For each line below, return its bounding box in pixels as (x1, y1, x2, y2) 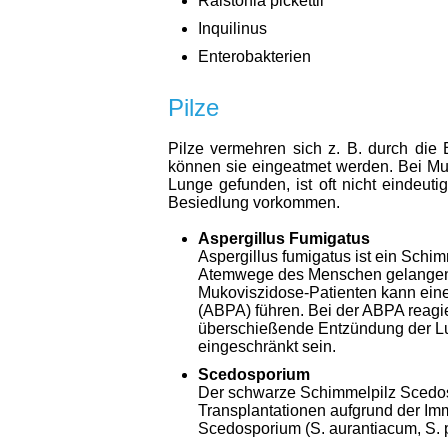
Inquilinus (198, 20, 267, 37)
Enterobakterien (198, 48, 311, 65)
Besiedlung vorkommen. (168, 194, 340, 211)
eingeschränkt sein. (198, 338, 336, 355)
